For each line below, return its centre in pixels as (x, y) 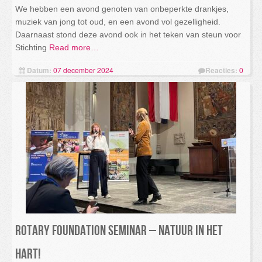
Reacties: (221, 70)
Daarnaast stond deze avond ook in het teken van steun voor (128, 35)
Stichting (31, 47)
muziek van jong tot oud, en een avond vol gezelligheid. (118, 22)
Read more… (73, 47)
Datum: (39, 70)
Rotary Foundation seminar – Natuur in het (119, 231)
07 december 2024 (83, 70)
